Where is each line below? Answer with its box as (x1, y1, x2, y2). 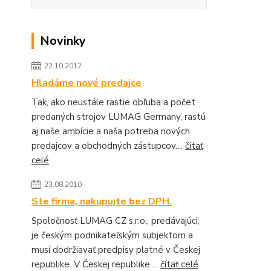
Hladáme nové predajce (31, 76, 142, 90)
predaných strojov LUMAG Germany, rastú (31, 111, 206, 123)
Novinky (40, 33, 86, 49)
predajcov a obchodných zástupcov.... (31, 140, 185, 152)
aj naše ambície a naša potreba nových (31, 125, 190, 137)
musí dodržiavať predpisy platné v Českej (31, 244, 200, 256)
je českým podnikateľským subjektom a (31, 229, 193, 241)
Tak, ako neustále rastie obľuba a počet (31, 96, 195, 108)
